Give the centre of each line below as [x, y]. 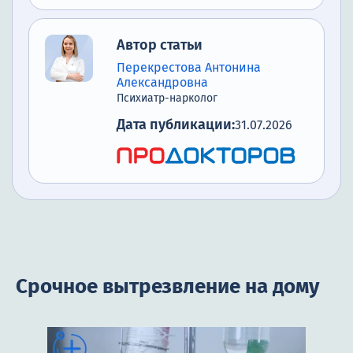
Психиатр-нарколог [167, 98]
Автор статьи [160, 45]
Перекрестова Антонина [189, 68]
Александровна [162, 83]
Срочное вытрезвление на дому [167, 286]
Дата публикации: [176, 125]
